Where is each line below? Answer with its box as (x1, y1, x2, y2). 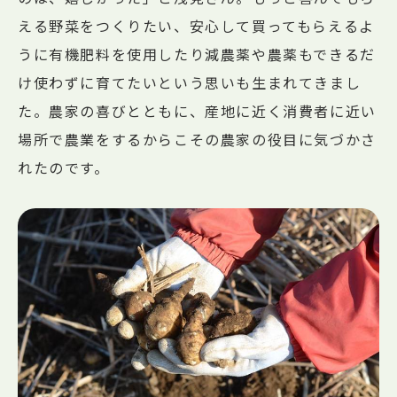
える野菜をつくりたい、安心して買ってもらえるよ (18, 14, 375, 36)
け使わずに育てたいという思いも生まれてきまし (18, 71, 362, 93)
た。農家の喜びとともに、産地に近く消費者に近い (18, 99, 377, 121)
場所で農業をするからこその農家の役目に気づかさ (18, 128, 377, 150)
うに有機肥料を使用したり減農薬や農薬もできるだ (18, 43, 376, 65)
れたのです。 (18, 156, 157, 178)
